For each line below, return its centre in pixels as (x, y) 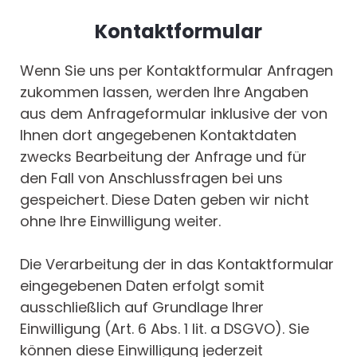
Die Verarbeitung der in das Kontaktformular (177, 265)
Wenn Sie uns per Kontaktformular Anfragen (177, 71)
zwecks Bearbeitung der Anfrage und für (163, 157)
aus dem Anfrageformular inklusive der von (174, 114)
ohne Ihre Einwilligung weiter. (120, 222)
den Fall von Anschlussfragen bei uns (151, 178)
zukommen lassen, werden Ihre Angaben (164, 92)
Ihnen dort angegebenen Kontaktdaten (158, 135)
